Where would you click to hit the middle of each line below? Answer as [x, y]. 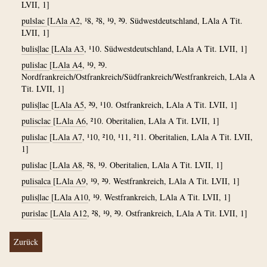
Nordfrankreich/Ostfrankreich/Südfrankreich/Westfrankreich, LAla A [138, 77]
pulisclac [37, 121]
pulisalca [37, 181]
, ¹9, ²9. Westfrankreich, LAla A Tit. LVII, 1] [163, 181]
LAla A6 [71, 121]
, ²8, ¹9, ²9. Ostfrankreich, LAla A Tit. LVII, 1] [167, 213]
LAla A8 [67, 165]
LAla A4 [67, 65]
